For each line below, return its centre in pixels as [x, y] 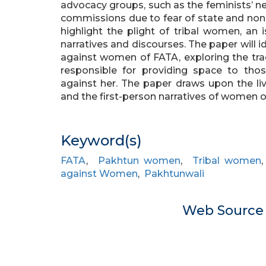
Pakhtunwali [174, 174]
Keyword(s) [101, 140]
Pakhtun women [139, 161]
